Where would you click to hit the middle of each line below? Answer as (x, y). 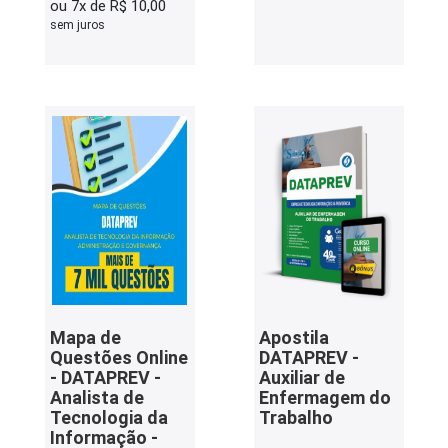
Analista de (96, 397)
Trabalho (295, 417)
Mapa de (85, 337)
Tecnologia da (108, 417)
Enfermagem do (324, 397)
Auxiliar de (301, 377)
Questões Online (118, 357)
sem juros (77, 25)
